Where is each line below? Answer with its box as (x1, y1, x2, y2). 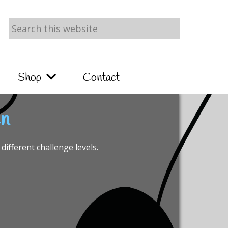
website (8, 47, 38, 59)
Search (8, 19, 35, 30)
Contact (82, 70, 120, 85)
